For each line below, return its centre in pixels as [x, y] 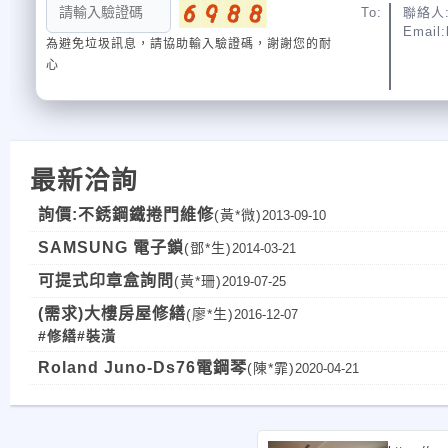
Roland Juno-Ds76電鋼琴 [142, 367]
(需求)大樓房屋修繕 [112, 313]
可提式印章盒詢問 [106, 280]
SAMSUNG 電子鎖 [111, 247]
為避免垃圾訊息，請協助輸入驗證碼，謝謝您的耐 [189, 44]
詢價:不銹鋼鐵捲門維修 [126, 214]
